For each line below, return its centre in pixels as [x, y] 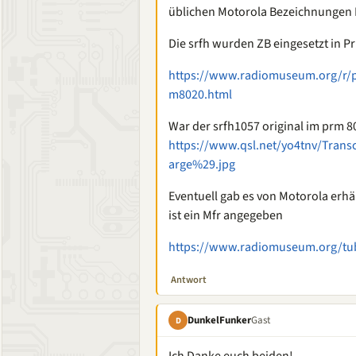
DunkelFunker [219, 320]
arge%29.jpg [202, 164]
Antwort [189, 280]
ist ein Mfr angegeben [226, 215]
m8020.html [200, 95]
